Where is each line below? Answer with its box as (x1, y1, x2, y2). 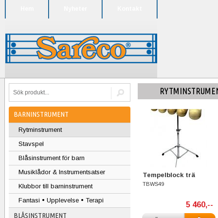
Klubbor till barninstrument (18, 182, 92, 190)
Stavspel (18, 140, 44, 147)
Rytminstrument (18, 126, 62, 133)
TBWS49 (143, 181, 164, 187)
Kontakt (117, 5, 142, 12)
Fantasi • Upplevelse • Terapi (18, 197, 104, 204)
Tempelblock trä (143, 171, 195, 179)
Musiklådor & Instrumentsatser (18, 168, 105, 176)
